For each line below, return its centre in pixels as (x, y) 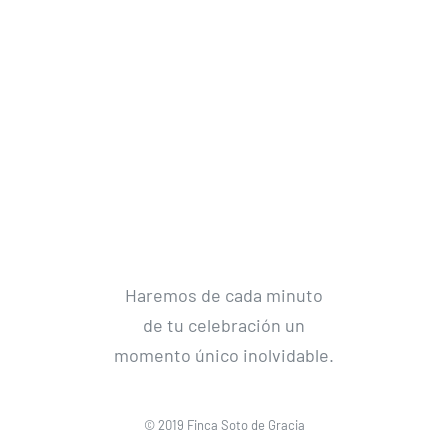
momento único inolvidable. (224, 355)
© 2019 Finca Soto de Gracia (224, 425)
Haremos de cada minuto (224, 295)
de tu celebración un (224, 325)
